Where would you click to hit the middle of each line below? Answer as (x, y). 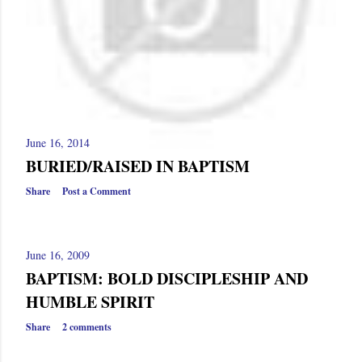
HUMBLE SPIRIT (90, 302)
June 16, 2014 (58, 143)
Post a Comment (97, 191)
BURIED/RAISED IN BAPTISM (138, 166)
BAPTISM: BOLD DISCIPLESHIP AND (167, 278)
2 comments (87, 327)
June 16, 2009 (58, 255)
